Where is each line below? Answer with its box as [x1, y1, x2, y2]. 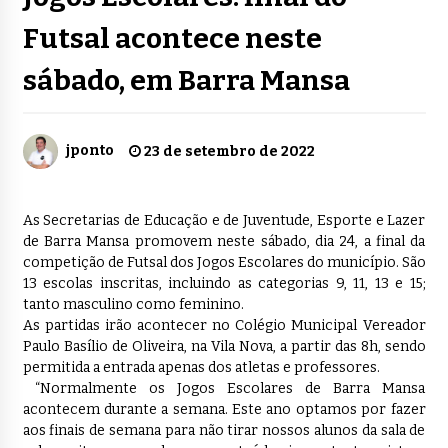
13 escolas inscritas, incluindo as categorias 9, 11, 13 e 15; [22, 275, 426, 293]
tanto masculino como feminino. [22, 296, 244, 314]
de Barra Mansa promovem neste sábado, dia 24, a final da [22, 233, 426, 251]
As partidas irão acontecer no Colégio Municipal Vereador [22, 317, 426, 335]
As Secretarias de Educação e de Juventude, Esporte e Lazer [22, 212, 426, 230]
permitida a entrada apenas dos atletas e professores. [22, 359, 380, 377]
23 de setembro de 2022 [140, 143, 315, 161]
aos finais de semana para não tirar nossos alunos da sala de [22, 422, 426, 440]
